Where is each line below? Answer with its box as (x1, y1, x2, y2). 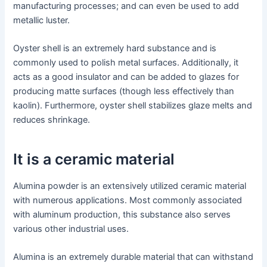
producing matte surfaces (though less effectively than (13, 86, 235, 97)
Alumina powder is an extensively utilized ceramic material (13, 181, 247, 192)
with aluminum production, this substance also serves (13, 209, 231, 221)
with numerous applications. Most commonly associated (13, 195, 243, 206)
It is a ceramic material (13, 150, 175, 168)
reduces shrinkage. (13, 114, 91, 126)
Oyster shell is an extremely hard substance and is (13, 43, 217, 54)
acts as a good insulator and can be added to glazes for (13, 72, 240, 83)
